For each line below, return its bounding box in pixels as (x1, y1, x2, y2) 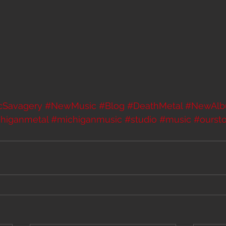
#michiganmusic (51, 114, 122, 125)
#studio (125, 114, 157, 125)
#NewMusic (45, 100, 96, 111)
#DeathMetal (127, 100, 183, 111)
